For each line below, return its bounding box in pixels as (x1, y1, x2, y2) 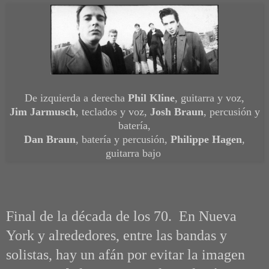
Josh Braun (150, 106, 204, 118)
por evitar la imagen (127, 246, 245, 262)
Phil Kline (128, 92, 175, 104)
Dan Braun (24, 133, 76, 146)
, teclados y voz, (75, 106, 150, 118)
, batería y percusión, (76, 133, 171, 146)
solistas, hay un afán (6, 246, 127, 262)
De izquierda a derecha (25, 92, 128, 104)
